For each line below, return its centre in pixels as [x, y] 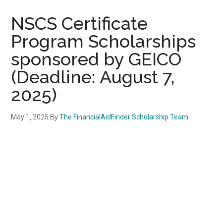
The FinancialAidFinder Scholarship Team [124, 117]
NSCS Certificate [80, 23]
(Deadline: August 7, [93, 77]
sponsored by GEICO [96, 59]
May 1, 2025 [30, 117]
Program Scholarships [104, 41]
